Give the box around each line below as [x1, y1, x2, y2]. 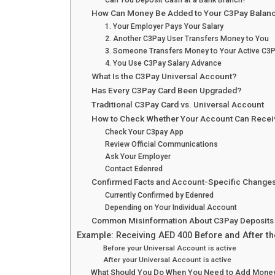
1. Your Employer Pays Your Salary [104, 22, 223, 31]
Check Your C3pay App [104, 128, 184, 137]
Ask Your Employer [104, 152, 171, 161]
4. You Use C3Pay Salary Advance [104, 59, 222, 68]
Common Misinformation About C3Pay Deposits [91, 215, 274, 226]
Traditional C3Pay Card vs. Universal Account [91, 99, 264, 110]
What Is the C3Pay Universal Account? [91, 71, 237, 82]
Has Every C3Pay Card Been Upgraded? [91, 85, 242, 96]
